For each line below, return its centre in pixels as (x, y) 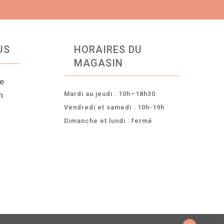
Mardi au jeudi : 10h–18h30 (110, 93)
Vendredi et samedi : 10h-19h (114, 107)
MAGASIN (99, 63)
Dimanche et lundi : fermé (108, 120)
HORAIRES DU (108, 49)
